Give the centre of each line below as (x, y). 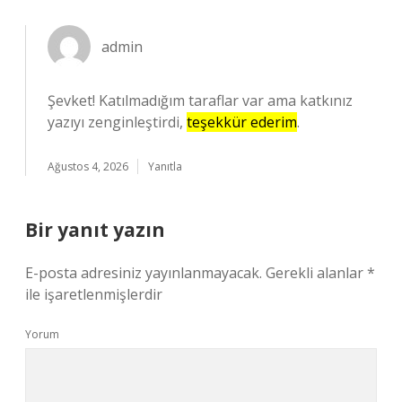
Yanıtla (165, 166)
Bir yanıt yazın (95, 230)
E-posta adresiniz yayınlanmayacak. (144, 273)
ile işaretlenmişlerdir (94, 294)
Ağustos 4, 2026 (88, 166)
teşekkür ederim (242, 122)
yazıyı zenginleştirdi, (117, 122)
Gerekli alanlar (316, 273)
